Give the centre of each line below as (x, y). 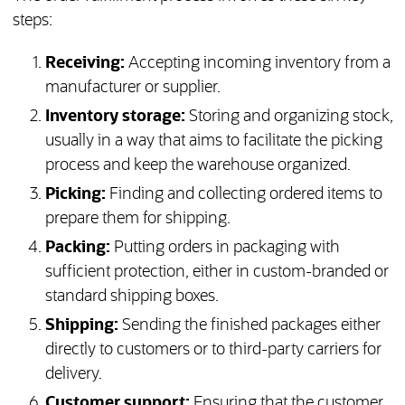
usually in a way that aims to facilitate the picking (213, 141)
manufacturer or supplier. (132, 88)
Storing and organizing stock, (289, 117)
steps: (32, 21)
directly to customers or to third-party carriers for (213, 350)
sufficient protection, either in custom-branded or (217, 273)
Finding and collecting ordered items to (244, 195)
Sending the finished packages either (249, 326)
